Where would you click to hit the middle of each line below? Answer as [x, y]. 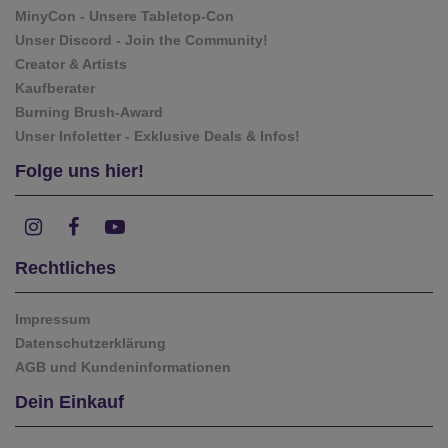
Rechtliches [65, 267]
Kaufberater [55, 87]
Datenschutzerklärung [90, 342]
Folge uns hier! [79, 170]
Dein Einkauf [69, 401]
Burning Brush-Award [89, 111]
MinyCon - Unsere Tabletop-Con [124, 15]
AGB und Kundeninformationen [123, 366]
